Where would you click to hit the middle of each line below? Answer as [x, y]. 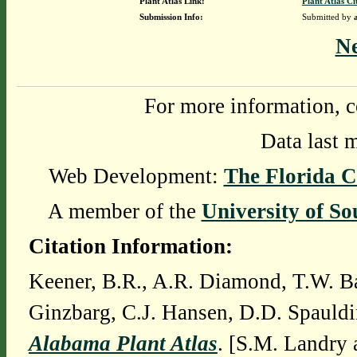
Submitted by [328, 17]
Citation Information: [130, 246]
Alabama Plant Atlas [123, 343]
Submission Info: [171, 17]
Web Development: [136, 176]
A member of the [124, 211]
